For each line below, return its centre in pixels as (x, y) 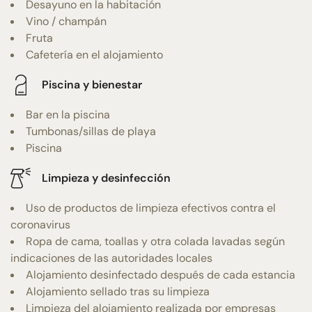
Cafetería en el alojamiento (94, 54)
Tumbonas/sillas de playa (91, 131)
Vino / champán (66, 21)
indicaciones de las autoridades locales (111, 258)
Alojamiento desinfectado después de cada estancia (161, 274)
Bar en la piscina (68, 114)
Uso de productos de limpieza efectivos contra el (151, 208)
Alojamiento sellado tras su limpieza (118, 291)
